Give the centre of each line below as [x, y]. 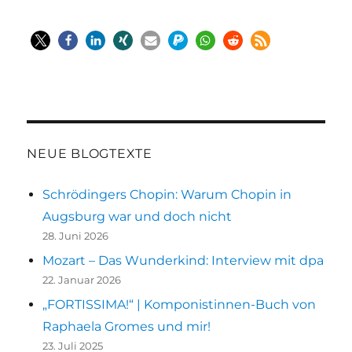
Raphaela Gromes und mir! [127, 326]
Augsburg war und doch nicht [137, 216]
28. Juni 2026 [76, 235]
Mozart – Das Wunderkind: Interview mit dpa [183, 260]
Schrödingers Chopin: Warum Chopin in [167, 194]
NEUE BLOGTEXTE [90, 153]
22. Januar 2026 [82, 279]
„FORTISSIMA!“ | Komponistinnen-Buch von [180, 304]
